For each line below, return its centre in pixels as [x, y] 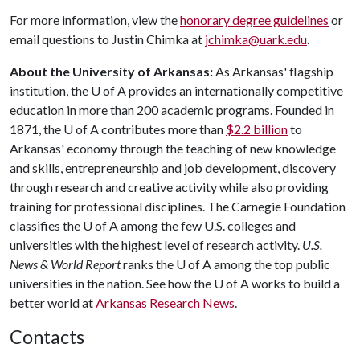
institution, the [50, 90]
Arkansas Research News [165, 303]
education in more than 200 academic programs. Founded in [172, 110]
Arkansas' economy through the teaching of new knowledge [173, 148]
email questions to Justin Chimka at [107, 39]
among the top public [271, 264]
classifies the [46, 225]
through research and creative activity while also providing [169, 187]
